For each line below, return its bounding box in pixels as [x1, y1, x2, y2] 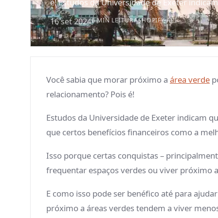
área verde [170, 74, 210, 86]
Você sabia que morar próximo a [46, 74, 170, 86]
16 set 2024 [50, 16, 91, 27]
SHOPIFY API [138, 16, 177, 25]
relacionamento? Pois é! [46, 89, 137, 100]
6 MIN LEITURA [91, 16, 138, 25]
